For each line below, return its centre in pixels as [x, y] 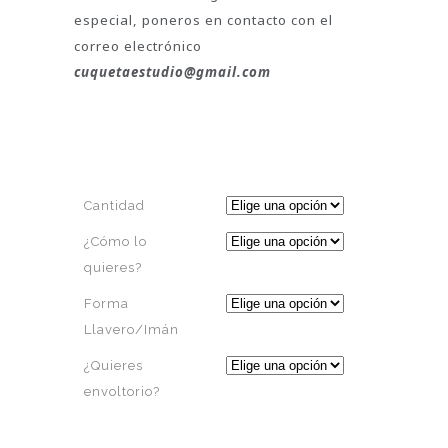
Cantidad [114, 205]
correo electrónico [138, 45]
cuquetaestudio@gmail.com [172, 71]
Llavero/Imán [131, 329]
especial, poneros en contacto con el [203, 19]
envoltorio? [122, 391]
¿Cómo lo [115, 241]
